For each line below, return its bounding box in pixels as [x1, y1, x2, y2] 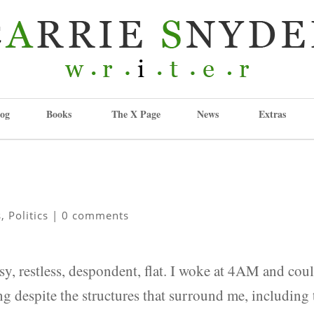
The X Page [111, 107, 161, 121]
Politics [8, 208, 49, 222]
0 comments [62, 208, 130, 222]
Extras [259, 107, 286, 121]
